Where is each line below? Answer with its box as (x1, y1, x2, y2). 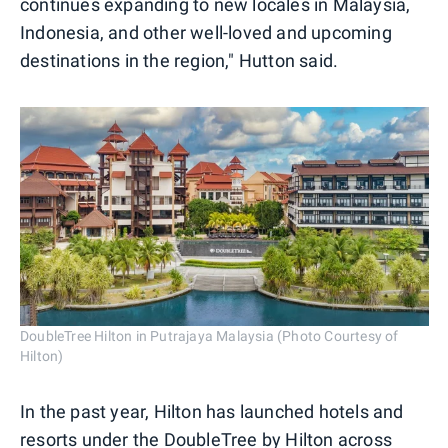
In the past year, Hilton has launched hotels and (20, 401, 404, 423)
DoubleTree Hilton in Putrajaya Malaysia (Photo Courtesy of (20, 328, 399, 345)
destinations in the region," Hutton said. (20, 50, 339, 71)
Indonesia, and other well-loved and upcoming (20, 22, 392, 43)
